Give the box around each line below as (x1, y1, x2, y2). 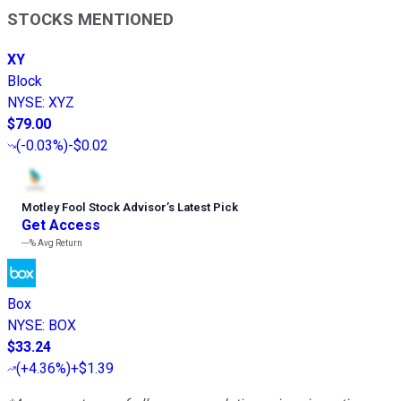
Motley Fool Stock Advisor (21, 200, 166, 215)
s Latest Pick (168, 200, 238, 215)
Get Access (21, 217, 100, 235)
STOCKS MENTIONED (7, 10, 174, 30)
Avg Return (36, 238, 82, 249)
